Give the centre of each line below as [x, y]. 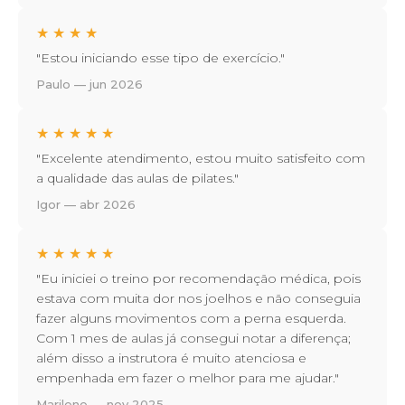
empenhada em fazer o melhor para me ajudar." [188, 378]
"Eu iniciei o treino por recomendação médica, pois [198, 279]
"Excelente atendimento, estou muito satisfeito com [201, 159]
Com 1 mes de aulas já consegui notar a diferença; [193, 339]
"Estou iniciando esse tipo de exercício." [160, 58]
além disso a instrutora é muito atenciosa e [171, 358]
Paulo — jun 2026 [89, 85]
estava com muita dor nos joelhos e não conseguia [198, 299]
